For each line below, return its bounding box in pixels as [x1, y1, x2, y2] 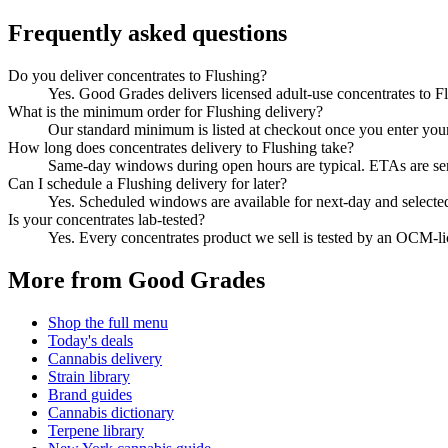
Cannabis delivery [48, 350, 162, 368]
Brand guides [48, 386, 132, 404]
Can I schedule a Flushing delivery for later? [8, 175, 287, 193]
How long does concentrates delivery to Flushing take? [8, 139, 354, 157]
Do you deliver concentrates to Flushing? [8, 67, 267, 85]
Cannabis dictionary [48, 404, 174, 422]
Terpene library [48, 422, 144, 440]
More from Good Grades [8, 267, 265, 294]
